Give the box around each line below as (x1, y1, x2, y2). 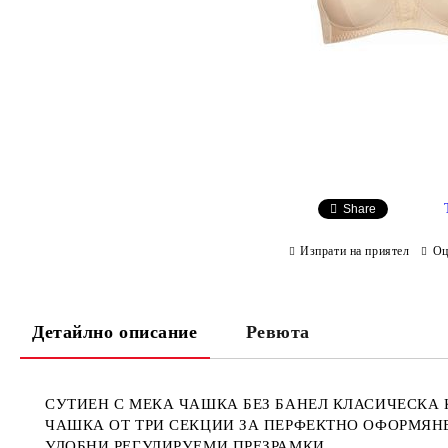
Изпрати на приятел (300, 243, 410, 258)
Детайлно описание (32, 322, 198, 343)
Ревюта (245, 322, 310, 343)
